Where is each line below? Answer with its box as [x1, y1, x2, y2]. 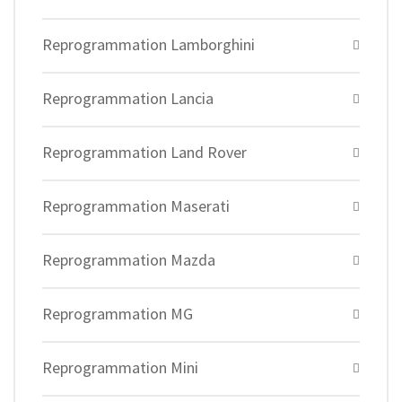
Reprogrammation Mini [42, 357, 198, 378]
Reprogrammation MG [42, 303, 193, 324]
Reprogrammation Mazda [42, 249, 215, 270]
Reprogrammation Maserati [42, 196, 230, 216]
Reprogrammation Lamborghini [42, 34, 255, 55]
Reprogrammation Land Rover [42, 142, 247, 162]
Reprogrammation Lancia [42, 88, 214, 109]
